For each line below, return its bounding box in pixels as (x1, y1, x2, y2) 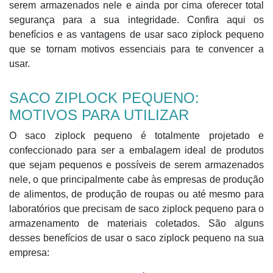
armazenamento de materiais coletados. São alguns (9, 218, 264, 229)
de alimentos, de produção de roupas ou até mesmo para (9, 189, 264, 199)
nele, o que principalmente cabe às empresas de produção (9, 174, 264, 185)
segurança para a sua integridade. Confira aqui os (9, 15, 264, 25)
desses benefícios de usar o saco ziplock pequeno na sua (9, 233, 264, 243)
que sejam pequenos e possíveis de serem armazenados (9, 160, 264, 170)
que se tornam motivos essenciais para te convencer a (9, 44, 264, 54)
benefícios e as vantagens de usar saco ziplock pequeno (9, 29, 264, 40)
